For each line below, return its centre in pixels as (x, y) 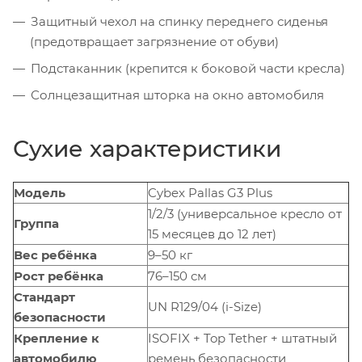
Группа (36, 223)
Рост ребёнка (59, 276)
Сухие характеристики (147, 148)
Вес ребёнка (55, 255)
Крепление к (57, 338)
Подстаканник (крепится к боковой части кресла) (188, 68)
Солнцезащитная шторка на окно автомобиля (177, 95)
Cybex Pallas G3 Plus (210, 192)
